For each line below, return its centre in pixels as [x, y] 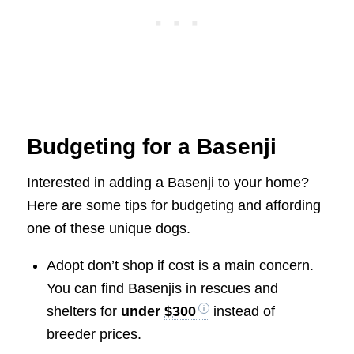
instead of [242, 312]
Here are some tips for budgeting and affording [173, 205]
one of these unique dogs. [108, 228]
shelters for [83, 312]
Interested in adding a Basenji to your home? [168, 182]
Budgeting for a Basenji [151, 147]
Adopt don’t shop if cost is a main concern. [180, 266]
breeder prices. [94, 335]
